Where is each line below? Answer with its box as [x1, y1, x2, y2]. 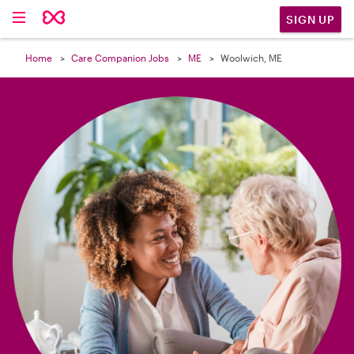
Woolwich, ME [220, 52, 282, 63]
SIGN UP [286, 12, 335, 26]
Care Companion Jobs [71, 52, 169, 63]
